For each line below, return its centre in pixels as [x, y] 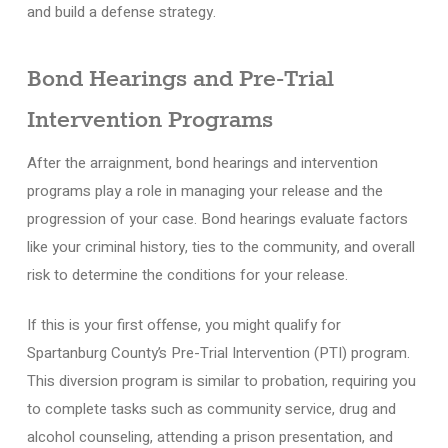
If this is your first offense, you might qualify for [183, 325]
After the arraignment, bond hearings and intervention [202, 162]
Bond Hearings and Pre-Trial [180, 79]
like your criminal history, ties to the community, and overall [220, 246]
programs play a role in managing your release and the [204, 190]
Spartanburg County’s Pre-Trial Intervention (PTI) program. [218, 353]
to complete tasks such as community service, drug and [211, 409]
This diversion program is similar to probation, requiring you [221, 381]
